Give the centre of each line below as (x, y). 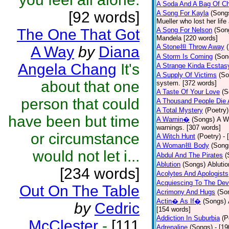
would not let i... (86, 156)
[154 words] (174, 209)
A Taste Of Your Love (188, 92)
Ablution (168, 164)
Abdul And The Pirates (190, 155)
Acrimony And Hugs (186, 192)
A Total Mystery (180, 110)
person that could (80, 104)
